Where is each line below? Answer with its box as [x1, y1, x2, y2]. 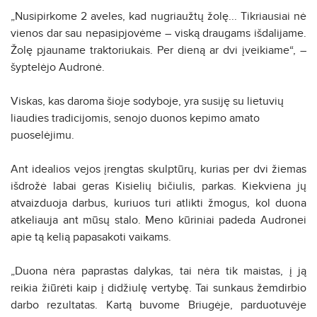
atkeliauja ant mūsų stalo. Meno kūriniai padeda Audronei [11, 212, 306, 227]
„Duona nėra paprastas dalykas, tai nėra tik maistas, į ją [11, 263, 306, 278]
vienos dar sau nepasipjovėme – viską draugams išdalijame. [11, 25, 306, 40]
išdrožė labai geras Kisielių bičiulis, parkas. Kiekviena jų [11, 178, 306, 193]
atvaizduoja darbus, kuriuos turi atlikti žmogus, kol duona [11, 195, 306, 210]
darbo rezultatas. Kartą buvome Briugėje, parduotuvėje [11, 297, 306, 312]
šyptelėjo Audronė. [11, 59, 105, 74]
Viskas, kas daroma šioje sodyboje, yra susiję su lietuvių [11, 93, 284, 108]
